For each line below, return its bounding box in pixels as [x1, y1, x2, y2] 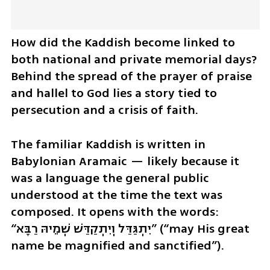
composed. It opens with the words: [10, 203, 219, 221]
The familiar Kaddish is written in [10, 136, 206, 154]
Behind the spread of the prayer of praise [10, 67, 252, 86]
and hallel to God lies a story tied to [10, 84, 217, 102]
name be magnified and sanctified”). [10, 237, 224, 255]
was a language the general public [10, 169, 209, 187]
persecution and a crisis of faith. [10, 101, 198, 119]
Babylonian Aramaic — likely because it [10, 152, 239, 171]
